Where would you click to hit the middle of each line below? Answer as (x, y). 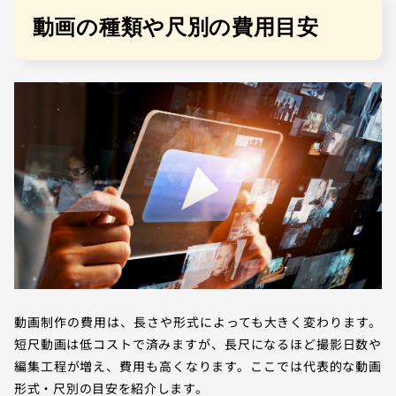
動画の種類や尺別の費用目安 (175, 30)
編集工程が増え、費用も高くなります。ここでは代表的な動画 (198, 366)
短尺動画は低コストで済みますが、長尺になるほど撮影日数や (198, 343)
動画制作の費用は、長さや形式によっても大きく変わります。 (198, 321)
